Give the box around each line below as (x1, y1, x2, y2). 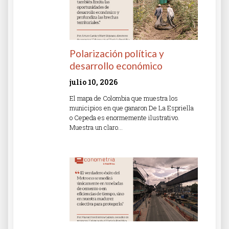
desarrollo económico (70, 59, 163, 72)
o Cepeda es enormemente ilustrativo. (70, 112, 179, 122)
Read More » (70, 141, 107, 150)
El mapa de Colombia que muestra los (70, 93, 178, 103)
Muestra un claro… (70, 122, 123, 132)
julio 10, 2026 (70, 77, 118, 87)
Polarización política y (70, 47, 164, 59)
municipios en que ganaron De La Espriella (70, 103, 194, 112)
